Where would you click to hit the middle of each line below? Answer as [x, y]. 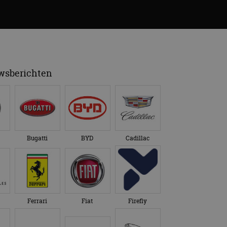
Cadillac [137, 138]
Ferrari [37, 201]
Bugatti [37, 138]
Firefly [137, 201]
